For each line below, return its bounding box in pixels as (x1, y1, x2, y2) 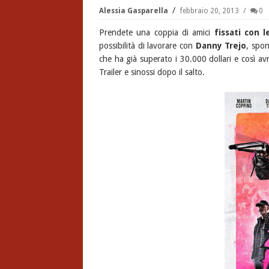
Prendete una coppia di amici (98, 28, 214, 37)
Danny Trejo (195, 41, 247, 50)
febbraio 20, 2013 (180, 7, 241, 15)
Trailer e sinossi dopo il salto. (98, 67, 205, 77)
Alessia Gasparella (98, 7, 170, 15)
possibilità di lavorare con (98, 41, 196, 50)
